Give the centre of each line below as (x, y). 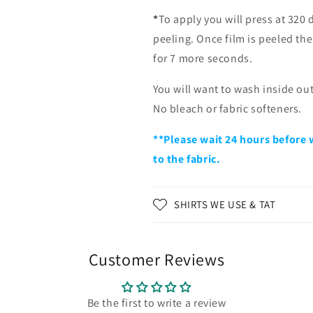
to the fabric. (188, 159)
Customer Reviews (156, 259)
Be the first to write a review (156, 303)
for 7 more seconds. (203, 58)
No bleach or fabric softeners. (228, 109)
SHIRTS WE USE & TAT (225, 204)
